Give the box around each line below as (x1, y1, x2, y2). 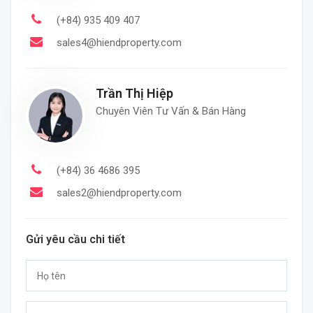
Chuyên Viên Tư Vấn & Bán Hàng (96, 105, 246, 118)
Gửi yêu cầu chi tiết (26, 233, 125, 247)
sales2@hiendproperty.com (57, 187, 182, 200)
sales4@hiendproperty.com (57, 36, 182, 50)
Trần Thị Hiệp (96, 86, 173, 101)
